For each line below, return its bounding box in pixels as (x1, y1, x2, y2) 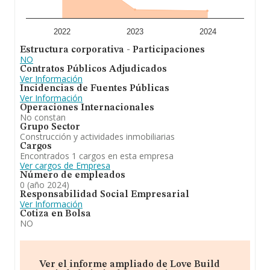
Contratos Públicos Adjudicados (20, 64, 167, 74)
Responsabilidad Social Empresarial (20, 190, 189, 199)
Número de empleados (20, 171, 125, 180)
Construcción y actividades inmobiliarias (20, 131, 175, 142)
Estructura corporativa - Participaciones (20, 45, 205, 55)
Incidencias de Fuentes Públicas (20, 84, 169, 93)
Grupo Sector (20, 122, 80, 132)
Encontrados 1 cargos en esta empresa (20, 150, 174, 162)
